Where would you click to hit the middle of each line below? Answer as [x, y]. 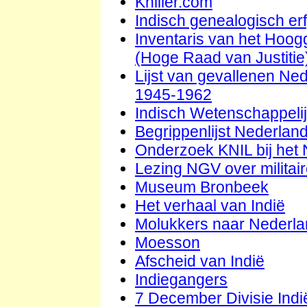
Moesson [168, 243]
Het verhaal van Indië [210, 206]
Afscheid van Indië [200, 261]
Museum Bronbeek [202, 187]
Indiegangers [181, 280]
